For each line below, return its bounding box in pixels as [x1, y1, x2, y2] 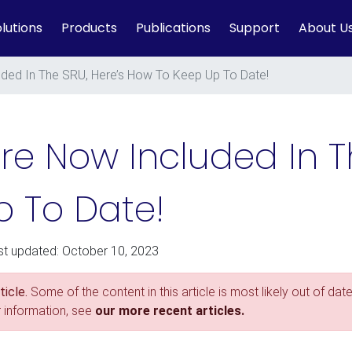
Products [61, 19, 117, 37]
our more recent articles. [95, 303, 244, 318]
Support [229, 19, 280, 37]
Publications [136, 19, 211, 37]
